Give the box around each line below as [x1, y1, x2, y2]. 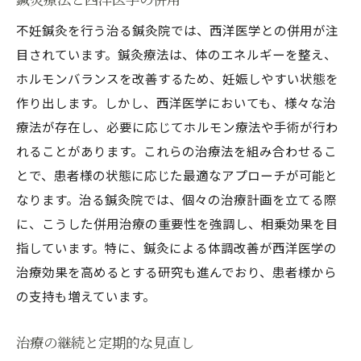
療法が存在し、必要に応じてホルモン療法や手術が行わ [16, 118, 338, 135]
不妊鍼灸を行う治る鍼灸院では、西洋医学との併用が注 [16, 21, 338, 39]
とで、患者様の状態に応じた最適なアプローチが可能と [16, 166, 338, 184]
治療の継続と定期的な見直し [16, 332, 194, 352]
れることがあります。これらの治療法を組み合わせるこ [16, 142, 337, 160]
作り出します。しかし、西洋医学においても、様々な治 [16, 93, 336, 111]
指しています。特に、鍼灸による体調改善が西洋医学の [16, 239, 337, 256]
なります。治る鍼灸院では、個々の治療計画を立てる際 [16, 190, 337, 208]
